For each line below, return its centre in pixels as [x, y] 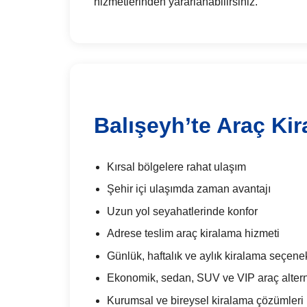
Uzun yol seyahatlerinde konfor [183, 211]
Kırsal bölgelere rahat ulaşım [177, 167]
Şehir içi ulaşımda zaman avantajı [189, 189]
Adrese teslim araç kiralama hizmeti [194, 234]
